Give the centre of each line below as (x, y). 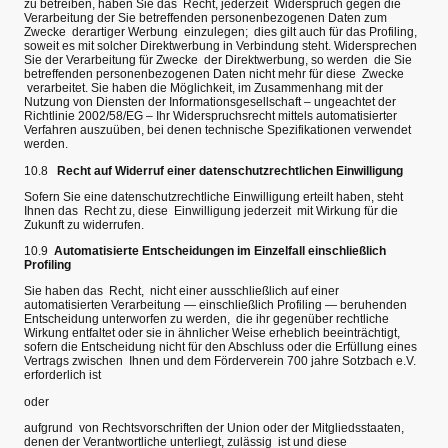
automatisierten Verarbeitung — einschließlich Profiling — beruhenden (215, 305)
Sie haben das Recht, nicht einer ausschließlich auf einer (181, 291)
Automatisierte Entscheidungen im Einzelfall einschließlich (217, 251)
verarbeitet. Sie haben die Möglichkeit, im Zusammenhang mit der (203, 88)
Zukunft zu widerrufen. (84, 224)
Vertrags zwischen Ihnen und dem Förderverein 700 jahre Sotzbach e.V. (220, 361)
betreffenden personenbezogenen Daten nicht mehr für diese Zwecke (214, 74)
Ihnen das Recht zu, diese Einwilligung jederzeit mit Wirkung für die (211, 210)
